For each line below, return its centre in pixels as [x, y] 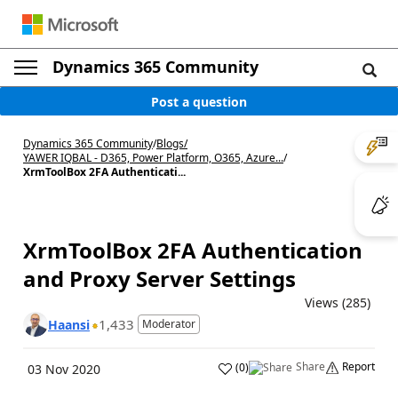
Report [358, 366]
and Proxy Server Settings [159, 279]
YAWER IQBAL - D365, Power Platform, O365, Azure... [153, 158]
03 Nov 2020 [64, 369]
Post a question [199, 101]
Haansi [69, 324]
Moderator [169, 324]
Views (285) [338, 302]
